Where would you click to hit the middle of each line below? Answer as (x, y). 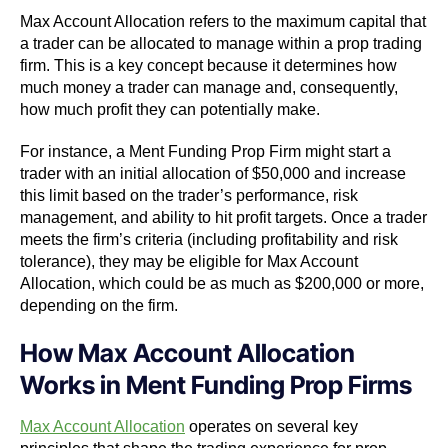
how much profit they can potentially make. (170, 109)
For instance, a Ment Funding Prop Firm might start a (205, 151)
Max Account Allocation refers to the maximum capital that (223, 21)
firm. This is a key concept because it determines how (208, 65)
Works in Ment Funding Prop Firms (216, 384)
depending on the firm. (99, 305)
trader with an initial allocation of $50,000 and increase (213, 173)
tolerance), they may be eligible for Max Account (189, 261)
